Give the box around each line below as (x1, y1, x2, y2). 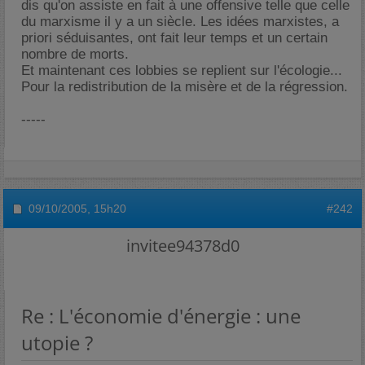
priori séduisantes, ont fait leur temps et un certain (21, 30, 328, 46)
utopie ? (21, 329, 93, 356)
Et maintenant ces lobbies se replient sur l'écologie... (21, 63, 342, 78)
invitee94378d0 (125, 235, 240, 257)
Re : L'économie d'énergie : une (21, 302, 301, 329)
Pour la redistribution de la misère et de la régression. (21, 79, 348, 95)
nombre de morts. (21, 46, 129, 62)
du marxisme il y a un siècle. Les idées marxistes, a (21, 14, 339, 29)
